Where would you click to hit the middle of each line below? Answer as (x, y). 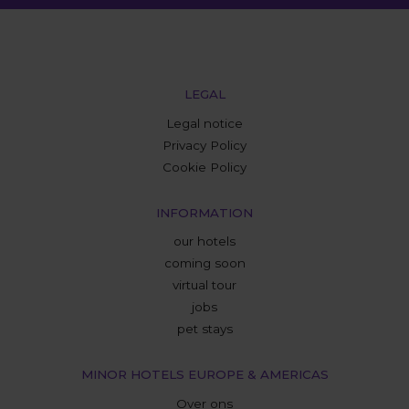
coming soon (204, 263)
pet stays (204, 329)
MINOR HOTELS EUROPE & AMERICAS (204, 375)
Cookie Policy (204, 167)
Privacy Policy (204, 145)
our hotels (204, 241)
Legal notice (204, 123)
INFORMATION (204, 212)
